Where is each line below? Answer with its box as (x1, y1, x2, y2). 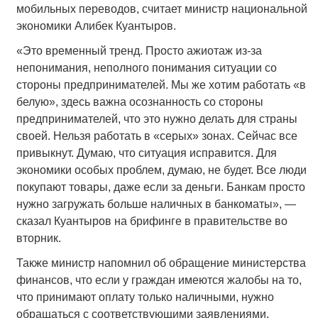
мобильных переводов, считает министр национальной (16, 3, 307, 16)
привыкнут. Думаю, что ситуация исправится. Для (16, 147, 277, 160)
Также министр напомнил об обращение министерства (16, 257, 306, 270)
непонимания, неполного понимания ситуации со (16, 62, 277, 75)
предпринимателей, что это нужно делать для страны (16, 113, 297, 126)
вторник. (16, 232, 61, 245)
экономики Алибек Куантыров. (16, 20, 176, 33)
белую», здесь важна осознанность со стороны (16, 96, 263, 109)
